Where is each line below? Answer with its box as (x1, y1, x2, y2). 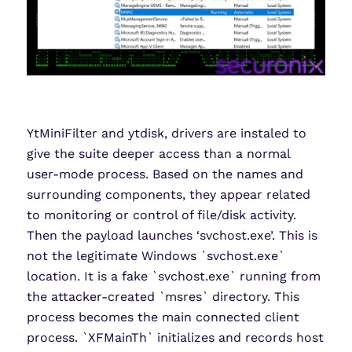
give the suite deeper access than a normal (26, 146, 290, 162)
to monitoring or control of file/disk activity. (26, 207, 296, 223)
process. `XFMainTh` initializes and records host (26, 330, 324, 346)
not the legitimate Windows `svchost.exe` (26, 248, 284, 264)
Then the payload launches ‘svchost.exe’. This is (26, 228, 317, 244)
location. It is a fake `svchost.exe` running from (26, 269, 321, 284)
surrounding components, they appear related (26, 187, 310, 203)
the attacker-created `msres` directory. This (26, 289, 299, 305)
